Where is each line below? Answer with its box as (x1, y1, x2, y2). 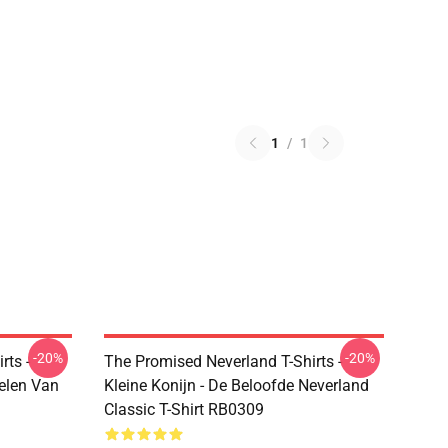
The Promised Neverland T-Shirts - (104, 352, 342, 371)
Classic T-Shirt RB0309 (104, 400, 264, 419)
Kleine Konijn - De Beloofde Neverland (104, 376, 369, 395)
